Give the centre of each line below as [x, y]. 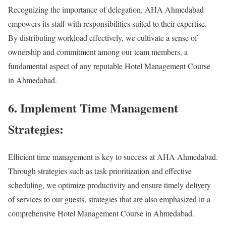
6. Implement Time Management [93, 107]
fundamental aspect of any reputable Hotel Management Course [109, 66]
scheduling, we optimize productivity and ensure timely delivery [109, 185]
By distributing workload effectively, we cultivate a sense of [103, 37]
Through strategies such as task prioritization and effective [100, 171]
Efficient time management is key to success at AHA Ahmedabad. [113, 156]
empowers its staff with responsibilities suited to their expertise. [107, 23]
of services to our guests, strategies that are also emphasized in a [109, 199]
